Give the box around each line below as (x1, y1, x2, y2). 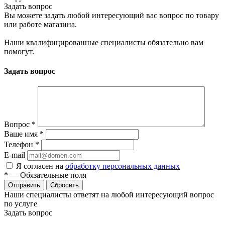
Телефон (4, 140, 35, 149)
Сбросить (50, 181, 79, 189)
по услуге (4, 199, 37, 208)
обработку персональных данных (65, 162, 180, 171)
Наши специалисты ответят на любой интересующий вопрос (4, 190, 214, 199)
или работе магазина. (4, 20, 77, 29)
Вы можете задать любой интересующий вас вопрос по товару (4, 11, 219, 20)
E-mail (4, 151, 25, 160)
